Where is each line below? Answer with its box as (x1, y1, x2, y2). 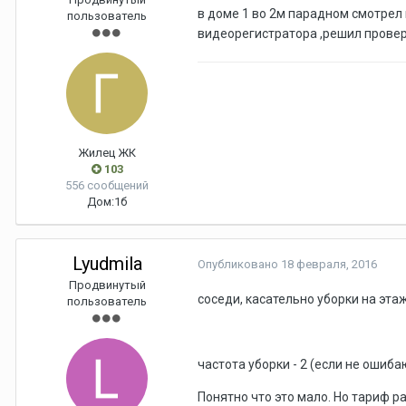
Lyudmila (72, 253, 142, 275)
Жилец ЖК (78, 146, 136, 160)
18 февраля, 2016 (281, 257, 377, 272)
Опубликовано (198, 257, 281, 272)
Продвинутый (68, 278, 146, 293)
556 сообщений (65, 179, 149, 193)
